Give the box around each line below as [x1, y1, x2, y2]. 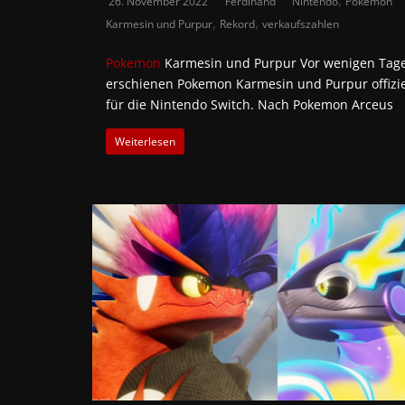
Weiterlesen [115, 133, 175, 149]
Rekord [220, 15, 255, 32]
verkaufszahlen [262, 15, 339, 32]
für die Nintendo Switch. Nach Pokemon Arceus [106, 95, 393, 113]
